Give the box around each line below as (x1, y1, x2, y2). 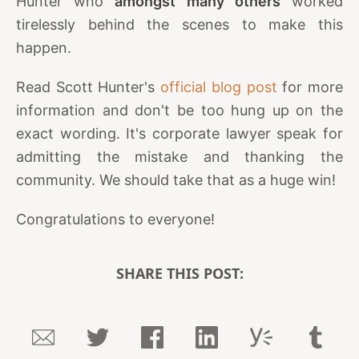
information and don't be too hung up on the (16, 101, 343, 119)
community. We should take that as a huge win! (16, 171, 336, 188)
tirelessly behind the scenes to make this (16, 15, 343, 33)
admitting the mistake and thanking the (16, 147, 343, 165)
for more (276, 78, 344, 95)
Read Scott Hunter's (16, 78, 161, 95)
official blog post (160, 78, 277, 95)
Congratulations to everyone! (16, 210, 215, 228)
